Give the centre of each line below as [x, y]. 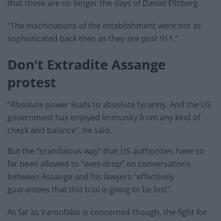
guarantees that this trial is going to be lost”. [90, 189]
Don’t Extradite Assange [87, 65]
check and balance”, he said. [59, 130]
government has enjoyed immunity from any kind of [104, 117]
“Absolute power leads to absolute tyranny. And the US [109, 104]
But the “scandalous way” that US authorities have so [106, 151]
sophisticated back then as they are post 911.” [93, 38]
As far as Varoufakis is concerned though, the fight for [107, 212]
